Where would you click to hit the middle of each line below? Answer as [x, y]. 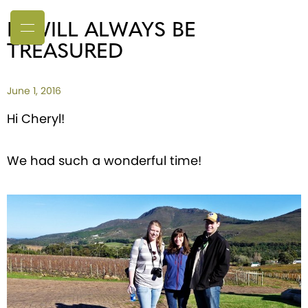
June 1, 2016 [34, 91]
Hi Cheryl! [36, 119]
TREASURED [65, 53]
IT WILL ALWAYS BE [101, 31]
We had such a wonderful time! [104, 161]
